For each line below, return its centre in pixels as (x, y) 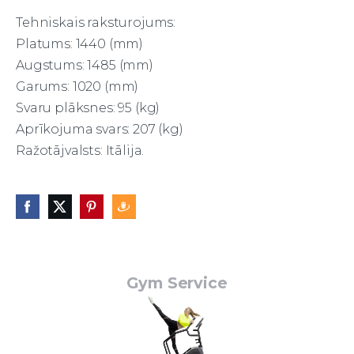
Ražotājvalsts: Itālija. (80, 151)
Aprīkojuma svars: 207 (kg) (100, 130)
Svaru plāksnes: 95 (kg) (88, 108)
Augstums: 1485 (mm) (85, 66)
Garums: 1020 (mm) (77, 87)
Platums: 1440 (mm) (80, 44)
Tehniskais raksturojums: (96, 23)
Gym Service (177, 283)
